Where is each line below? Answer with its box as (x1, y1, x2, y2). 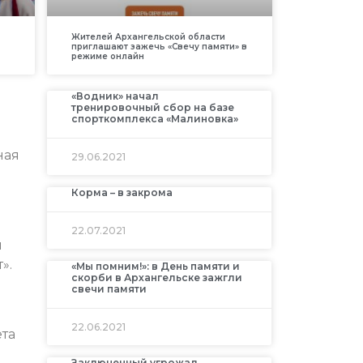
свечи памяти (70, 283, 147, 296)
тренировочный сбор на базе (70, 101, 234, 114)
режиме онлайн (70, 51, 144, 62)
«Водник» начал (70, 90, 159, 103)
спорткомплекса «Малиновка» (70, 113, 238, 126)
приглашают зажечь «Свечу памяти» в (70, 41, 247, 53)
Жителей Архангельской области (70, 32, 225, 43)
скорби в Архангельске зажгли (70, 271, 242, 284)
